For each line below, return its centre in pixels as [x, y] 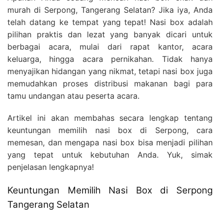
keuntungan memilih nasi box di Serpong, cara [110, 130]
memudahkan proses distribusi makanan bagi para [110, 84]
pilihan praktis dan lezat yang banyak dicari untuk [110, 35]
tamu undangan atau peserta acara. [73, 96]
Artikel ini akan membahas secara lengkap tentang [110, 118]
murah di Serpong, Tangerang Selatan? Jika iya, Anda [110, 10]
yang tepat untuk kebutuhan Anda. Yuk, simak [110, 155]
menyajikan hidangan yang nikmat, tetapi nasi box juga [110, 71]
